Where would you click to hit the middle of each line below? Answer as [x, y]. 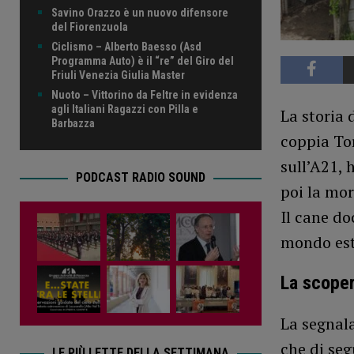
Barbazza [73, 124]
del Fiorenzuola [90, 27]
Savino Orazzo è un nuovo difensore [140, 13]
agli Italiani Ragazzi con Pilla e [125, 109]
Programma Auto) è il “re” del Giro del [143, 61]
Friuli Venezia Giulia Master [118, 75]
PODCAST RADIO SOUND [140, 178]
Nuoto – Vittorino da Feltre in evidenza [145, 95]
